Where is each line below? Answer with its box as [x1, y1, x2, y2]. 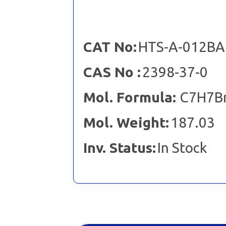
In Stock [157, 139, 207, 155]
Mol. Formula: [83, 89, 180, 105]
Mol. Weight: [83, 114, 169, 130]
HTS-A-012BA [138, 38, 225, 54]
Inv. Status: [83, 139, 156, 155]
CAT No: [83, 38, 137, 54]
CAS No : [83, 64, 141, 80]
